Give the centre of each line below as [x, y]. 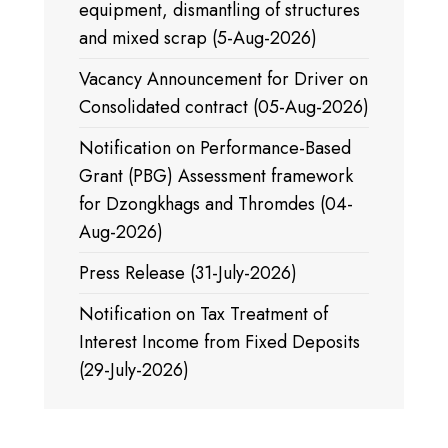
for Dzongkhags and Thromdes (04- [216, 204]
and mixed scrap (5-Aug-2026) [198, 38]
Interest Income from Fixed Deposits [219, 342]
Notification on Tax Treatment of [203, 314]
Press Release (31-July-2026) [188, 273]
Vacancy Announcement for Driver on [223, 79]
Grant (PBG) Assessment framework [216, 176]
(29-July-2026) [134, 370]
